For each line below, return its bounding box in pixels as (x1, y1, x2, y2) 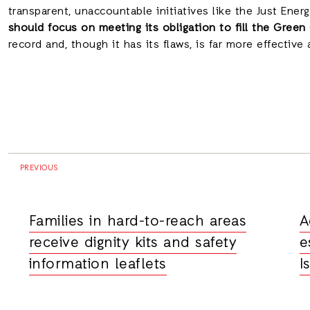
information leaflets (28, 255, 167, 275)
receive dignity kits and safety (28, 234, 237, 253)
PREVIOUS (17, 163, 58, 174)
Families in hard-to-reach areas (28, 212, 246, 232)
